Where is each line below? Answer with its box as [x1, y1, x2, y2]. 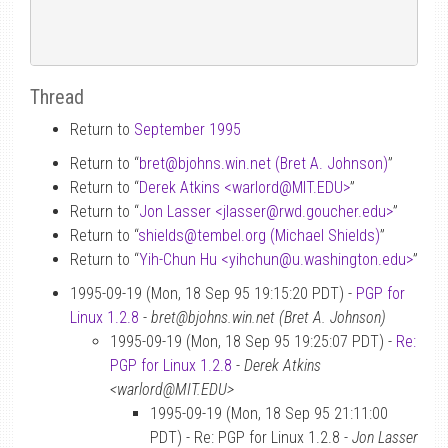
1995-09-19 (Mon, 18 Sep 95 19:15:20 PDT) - [70, 284, 356, 303]
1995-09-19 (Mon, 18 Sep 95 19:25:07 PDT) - [110, 332, 396, 351]
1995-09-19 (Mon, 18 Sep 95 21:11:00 [150, 404, 388, 423]
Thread [30, 85, 84, 109]
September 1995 [134, 120, 241, 139]
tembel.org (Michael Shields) [197, 226, 380, 245]
